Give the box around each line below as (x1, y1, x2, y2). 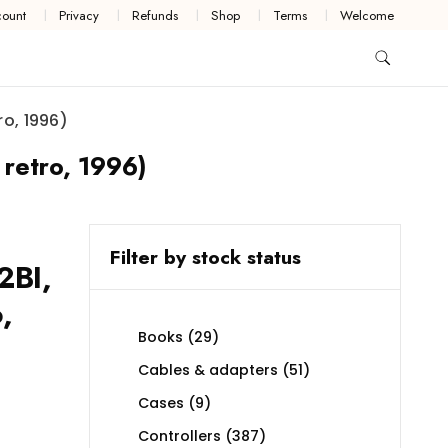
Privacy (59, 5, 100, 25)
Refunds (132, 5, 179, 25)
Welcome (340, 5, 395, 25)
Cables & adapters (137, 360, 278, 381)
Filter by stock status (109, 243, 301, 272)
